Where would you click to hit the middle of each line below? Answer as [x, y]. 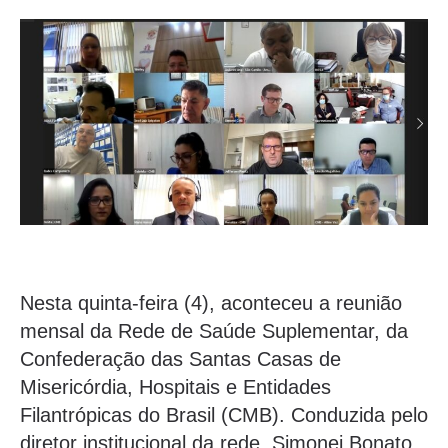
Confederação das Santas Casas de [180, 358]
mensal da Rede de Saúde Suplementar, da [214, 330]
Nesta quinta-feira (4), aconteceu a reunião [211, 302]
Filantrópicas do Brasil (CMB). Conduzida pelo [224, 414]
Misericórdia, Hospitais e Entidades [175, 386]
